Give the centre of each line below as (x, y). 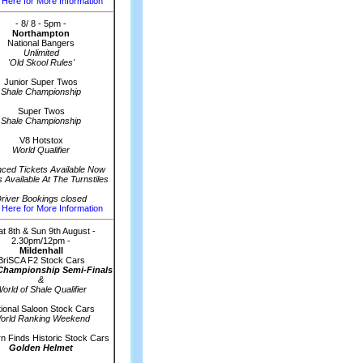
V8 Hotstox (41, 140)
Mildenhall (41, 250)
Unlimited (41, 53)
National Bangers (41, 43)
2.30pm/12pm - (41, 241)
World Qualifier (41, 150)
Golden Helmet (41, 348)
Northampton (41, 33)
